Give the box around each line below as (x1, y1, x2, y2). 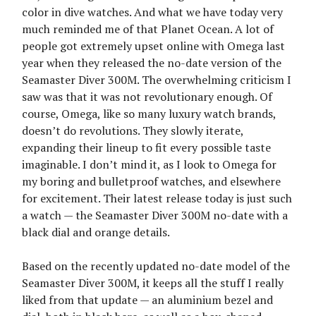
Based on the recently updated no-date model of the (22, 258, 290, 274)
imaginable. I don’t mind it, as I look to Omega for (22, 157, 276, 173)
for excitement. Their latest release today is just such (22, 190, 292, 207)
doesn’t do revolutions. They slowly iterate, (22, 123, 243, 139)
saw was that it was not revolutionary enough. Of (22, 89, 272, 105)
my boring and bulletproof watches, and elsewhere (22, 174, 281, 190)
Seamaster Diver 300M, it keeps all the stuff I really (22, 275, 284, 291)
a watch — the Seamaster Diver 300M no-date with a (22, 207, 288, 224)
